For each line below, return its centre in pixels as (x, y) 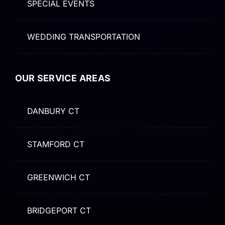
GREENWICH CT (58, 177)
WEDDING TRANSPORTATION (83, 36)
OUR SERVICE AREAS (63, 78)
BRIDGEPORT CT (59, 210)
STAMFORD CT (55, 144)
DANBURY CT (53, 111)
